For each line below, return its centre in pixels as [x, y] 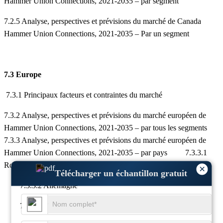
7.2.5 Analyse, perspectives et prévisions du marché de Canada [103, 21]
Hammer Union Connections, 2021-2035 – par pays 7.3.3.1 [106, 153]
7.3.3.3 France [35, 206]
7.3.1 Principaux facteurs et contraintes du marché [83, 95]
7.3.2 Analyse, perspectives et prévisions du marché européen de [105, 115]
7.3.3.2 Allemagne [41, 186]
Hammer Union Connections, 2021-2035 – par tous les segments [106, 128]
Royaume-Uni [26, 165]
